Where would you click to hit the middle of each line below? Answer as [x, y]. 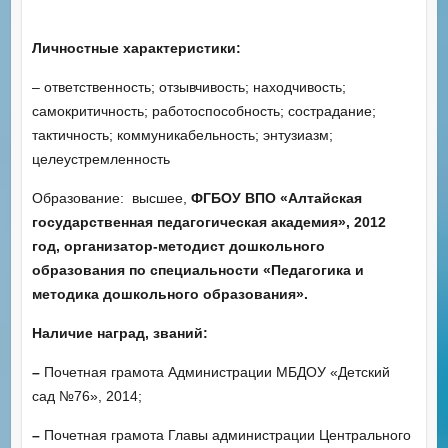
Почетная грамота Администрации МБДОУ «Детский [216, 371]
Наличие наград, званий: [119, 332]
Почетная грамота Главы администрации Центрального [227, 434]
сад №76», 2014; [86, 395]
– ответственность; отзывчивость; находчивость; [188, 86]
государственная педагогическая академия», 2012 [208, 221]
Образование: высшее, [111, 197]
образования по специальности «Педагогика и [197, 269]
